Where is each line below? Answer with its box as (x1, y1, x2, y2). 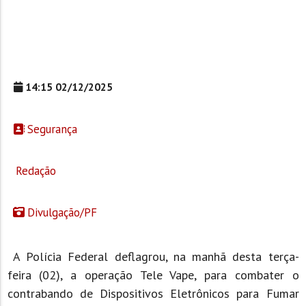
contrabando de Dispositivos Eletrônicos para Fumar (7, 285, 299, 301)
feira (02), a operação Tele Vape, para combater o (7, 266, 299, 283)
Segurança (24, 121, 77, 137)
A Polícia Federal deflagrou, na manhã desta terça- (7, 248, 299, 264)
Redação (12, 163, 56, 178)
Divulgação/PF (24, 204, 97, 220)
